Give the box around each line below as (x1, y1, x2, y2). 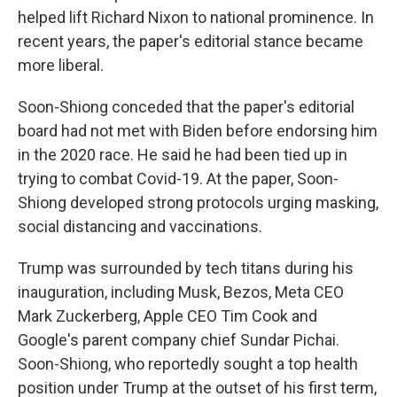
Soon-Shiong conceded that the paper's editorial (18, 97, 354, 116)
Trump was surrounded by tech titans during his (18, 259, 354, 277)
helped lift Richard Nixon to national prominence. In (18, 8, 374, 27)
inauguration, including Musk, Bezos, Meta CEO (18, 283, 344, 301)
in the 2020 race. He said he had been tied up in (18, 145, 347, 164)
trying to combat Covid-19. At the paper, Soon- (18, 169, 339, 188)
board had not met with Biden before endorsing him (18, 121, 378, 140)
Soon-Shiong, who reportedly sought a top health (18, 354, 358, 373)
